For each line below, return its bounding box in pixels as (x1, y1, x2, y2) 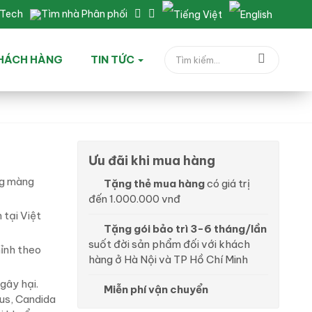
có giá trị (205, 177, 250, 191)
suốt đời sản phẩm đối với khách (88, 237, 250, 251)
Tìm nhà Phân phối (41, 8, 127, 20)
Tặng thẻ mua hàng (104, 177, 205, 191)
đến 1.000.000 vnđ (88, 192, 180, 206)
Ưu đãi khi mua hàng (88, 153, 215, 169)
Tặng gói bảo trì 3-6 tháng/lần (104, 222, 267, 236)
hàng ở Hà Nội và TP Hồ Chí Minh (88, 253, 248, 267)
